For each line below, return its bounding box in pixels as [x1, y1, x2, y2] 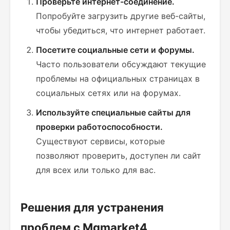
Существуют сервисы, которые [36, 136, 165, 146]
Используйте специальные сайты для [36, 107, 190, 118]
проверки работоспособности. [36, 122, 163, 132]
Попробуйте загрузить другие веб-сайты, [36, 11, 205, 21]
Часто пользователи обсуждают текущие [36, 59, 206, 69]
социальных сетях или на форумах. [36, 88, 181, 98]
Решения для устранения [21, 201, 164, 214]
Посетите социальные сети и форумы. [36, 45, 195, 55]
